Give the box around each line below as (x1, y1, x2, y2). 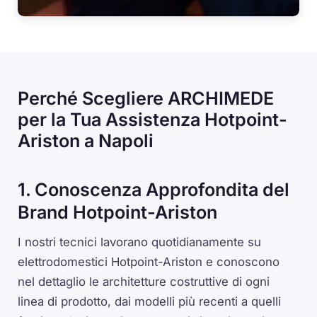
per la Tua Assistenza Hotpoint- (18, 108, 288, 130)
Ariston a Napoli (18, 129, 154, 151)
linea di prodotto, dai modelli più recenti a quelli (18, 294, 282, 309)
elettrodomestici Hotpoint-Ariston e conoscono (18, 255, 280, 270)
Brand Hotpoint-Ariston (18, 201, 218, 223)
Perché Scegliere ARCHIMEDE (18, 87, 275, 109)
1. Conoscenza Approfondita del (18, 178, 290, 200)
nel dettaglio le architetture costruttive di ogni (18, 275, 270, 289)
